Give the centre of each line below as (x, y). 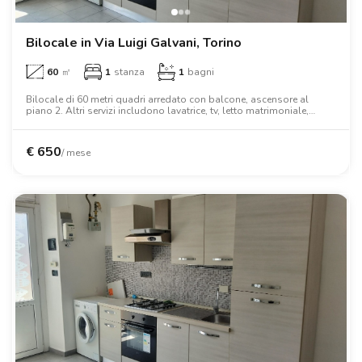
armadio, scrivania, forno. (84, 122)
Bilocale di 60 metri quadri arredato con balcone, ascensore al (167, 99)
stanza (129, 72)
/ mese (76, 152)
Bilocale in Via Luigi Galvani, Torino (134, 42)
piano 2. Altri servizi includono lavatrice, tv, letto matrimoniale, (167, 110)
